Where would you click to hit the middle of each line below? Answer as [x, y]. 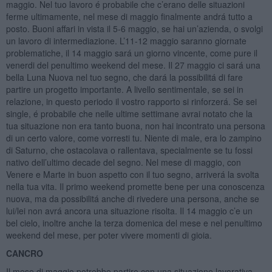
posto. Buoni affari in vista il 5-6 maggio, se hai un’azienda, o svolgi [134, 28]
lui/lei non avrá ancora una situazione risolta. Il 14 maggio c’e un [129, 210]
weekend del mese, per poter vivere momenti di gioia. [109, 235]
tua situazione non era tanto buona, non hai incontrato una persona [135, 125]
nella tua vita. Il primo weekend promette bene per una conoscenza [135, 186]
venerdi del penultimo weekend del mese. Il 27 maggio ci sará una [133, 65]
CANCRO [24, 253]
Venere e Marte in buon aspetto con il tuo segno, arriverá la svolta [132, 174]
